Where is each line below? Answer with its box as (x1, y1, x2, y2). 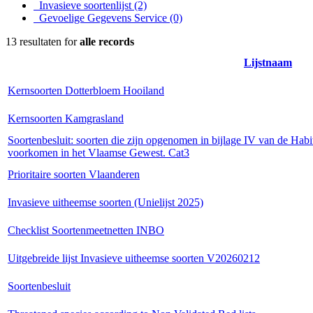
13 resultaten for (6, 35, 80, 48)
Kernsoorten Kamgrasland (8, 112, 124, 124)
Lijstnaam (244, 56, 292, 68)
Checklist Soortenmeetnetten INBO (8, 224, 164, 236)
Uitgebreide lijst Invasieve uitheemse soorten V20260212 (8, 252, 260, 264)
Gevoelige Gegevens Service (39, 11, 170, 24)
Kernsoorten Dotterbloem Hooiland (8, 84, 164, 96)
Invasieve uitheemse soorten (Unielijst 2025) (8, 196, 203, 208)
